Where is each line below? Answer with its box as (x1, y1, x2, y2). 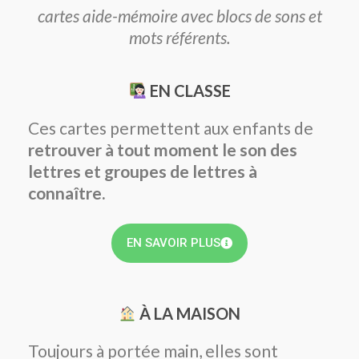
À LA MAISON (136, 303, 241, 323)
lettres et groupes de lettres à (28, 160, 257, 181)
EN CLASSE (146, 80, 231, 100)
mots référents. (129, 26, 230, 47)
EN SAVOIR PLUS (127, 235, 220, 250)
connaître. (28, 182, 105, 203)
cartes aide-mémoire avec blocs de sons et (37, 5, 322, 26)
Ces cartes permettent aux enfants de (28, 117, 313, 138)
